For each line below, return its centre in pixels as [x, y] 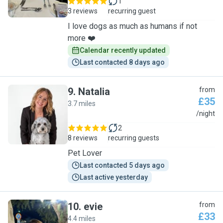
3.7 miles [82, 104]
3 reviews [83, 11]
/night [206, 113]
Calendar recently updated [123, 50]
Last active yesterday [114, 177]
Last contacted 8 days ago [122, 62]
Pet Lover [85, 153]
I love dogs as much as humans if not [132, 26]
